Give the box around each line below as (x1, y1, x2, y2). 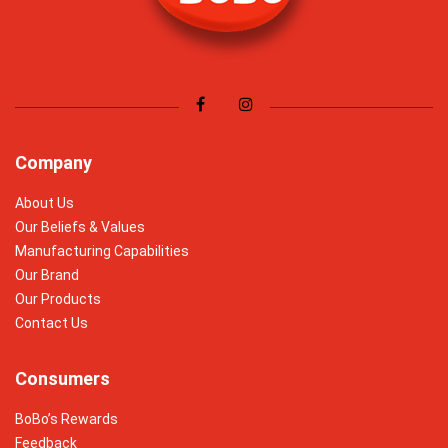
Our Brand (15, 266, 79, 283)
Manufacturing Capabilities (15, 242, 189, 259)
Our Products (15, 290, 101, 307)
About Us (15, 194, 74, 211)
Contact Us (15, 314, 88, 331)
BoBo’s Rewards (15, 410, 118, 427)
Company (15, 151, 92, 173)
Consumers (15, 367, 110, 389)
